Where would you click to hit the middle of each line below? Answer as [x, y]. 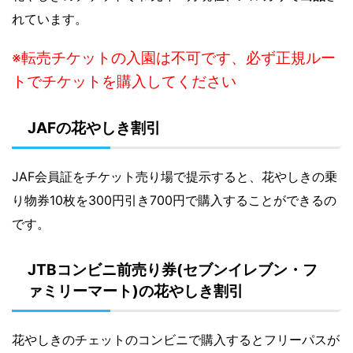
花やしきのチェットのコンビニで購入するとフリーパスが [176, 340]
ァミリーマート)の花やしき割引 [136, 292]
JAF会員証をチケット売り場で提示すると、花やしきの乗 [175, 177]
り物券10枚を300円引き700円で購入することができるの [174, 201]
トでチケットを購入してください [124, 82]
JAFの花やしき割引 [94, 128]
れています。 [50, 19]
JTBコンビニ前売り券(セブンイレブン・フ [173, 270]
